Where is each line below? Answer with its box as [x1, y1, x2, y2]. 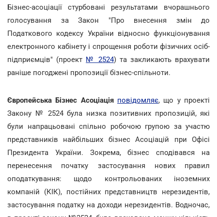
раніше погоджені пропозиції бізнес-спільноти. [7, 68, 170, 77]
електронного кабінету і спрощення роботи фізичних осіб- [7, 42, 210, 51]
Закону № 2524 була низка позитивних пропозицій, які [7, 108, 210, 118]
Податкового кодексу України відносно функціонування [7, 29, 210, 38]
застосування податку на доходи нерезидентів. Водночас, [7, 200, 210, 209]
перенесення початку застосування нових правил [7, 161, 210, 170]
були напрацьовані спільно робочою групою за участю [7, 122, 210, 131]
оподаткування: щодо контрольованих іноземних [7, 174, 210, 183]
